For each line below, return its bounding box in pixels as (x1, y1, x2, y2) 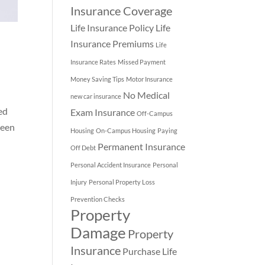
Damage (70, 223, 127, 241)
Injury (70, 177, 88, 186)
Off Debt (70, 143, 96, 151)
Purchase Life (122, 245, 177, 257)
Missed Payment (118, 57, 166, 66)
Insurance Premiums (70, 37, 154, 49)
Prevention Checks (70, 195, 125, 203)
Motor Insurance (126, 75, 173, 83)
